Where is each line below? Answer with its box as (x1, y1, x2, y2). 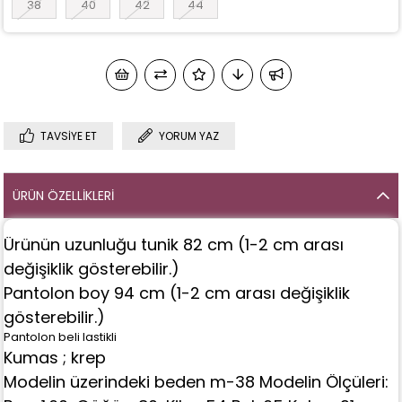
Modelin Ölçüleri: (259, 370, 389, 393)
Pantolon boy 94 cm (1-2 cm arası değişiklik (4, 281, 351, 304)
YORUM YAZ (159, 127, 220, 144)
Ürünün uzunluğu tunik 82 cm (4, 232, 239, 256)
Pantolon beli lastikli (4, 328, 120, 345)
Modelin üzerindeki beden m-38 (4, 370, 260, 393)
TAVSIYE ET (40, 127, 98, 144)
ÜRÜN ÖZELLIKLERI (13, 186, 115, 205)
